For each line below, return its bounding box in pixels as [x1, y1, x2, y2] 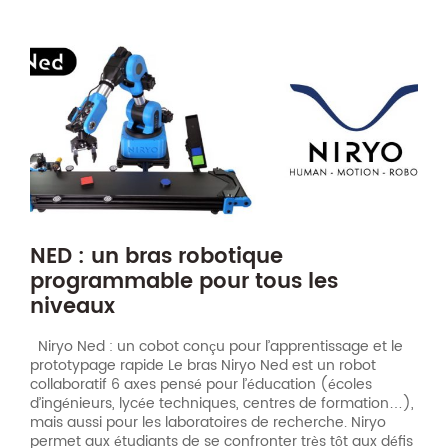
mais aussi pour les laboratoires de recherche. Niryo [30, 411, 386, 435]
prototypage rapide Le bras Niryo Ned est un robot [30, 354, 376, 378]
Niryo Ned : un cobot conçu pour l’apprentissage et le [30, 335, 403, 359]
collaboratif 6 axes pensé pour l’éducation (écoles [30, 373, 372, 397]
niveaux [30, 289, 115, 324]
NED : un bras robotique [30, 239, 283, 274]
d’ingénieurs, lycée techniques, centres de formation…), [30, 392, 414, 416]
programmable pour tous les [30, 264, 338, 299]
